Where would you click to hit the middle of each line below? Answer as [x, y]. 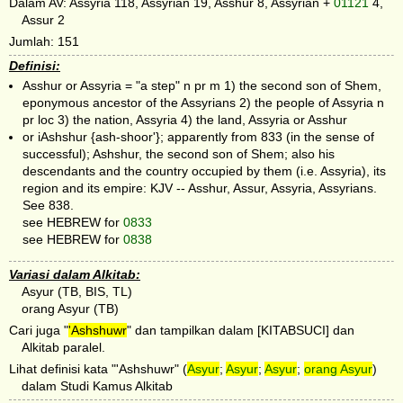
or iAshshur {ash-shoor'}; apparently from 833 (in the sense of [198, 136]
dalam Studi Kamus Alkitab [98, 386]
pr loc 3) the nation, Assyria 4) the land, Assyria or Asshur [185, 119]
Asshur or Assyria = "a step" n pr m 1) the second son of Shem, [202, 85]
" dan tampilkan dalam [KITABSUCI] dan [241, 331]
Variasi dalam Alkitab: [75, 275]
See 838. [48, 205]
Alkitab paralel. [64, 348]
